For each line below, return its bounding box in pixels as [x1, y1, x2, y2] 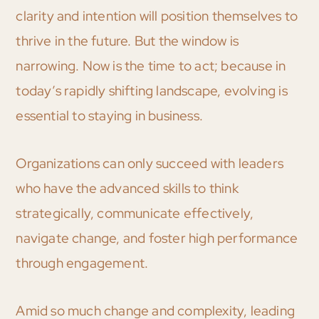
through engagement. [16, 254, 149, 273]
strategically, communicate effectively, [16, 204, 254, 223]
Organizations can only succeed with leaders [16, 155, 283, 173]
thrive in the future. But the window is [16, 32, 239, 51]
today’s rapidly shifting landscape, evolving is [16, 82, 288, 100]
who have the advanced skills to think [16, 179, 239, 198]
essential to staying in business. [16, 107, 203, 125]
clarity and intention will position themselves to [16, 7, 298, 26]
